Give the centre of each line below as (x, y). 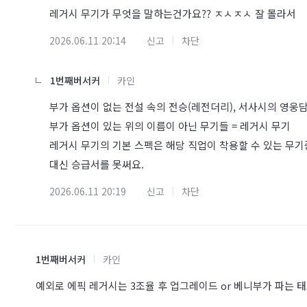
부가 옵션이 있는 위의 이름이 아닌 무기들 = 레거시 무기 (170, 126)
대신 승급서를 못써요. (97, 164)
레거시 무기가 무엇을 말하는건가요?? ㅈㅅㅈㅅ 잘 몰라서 (173, 13)
